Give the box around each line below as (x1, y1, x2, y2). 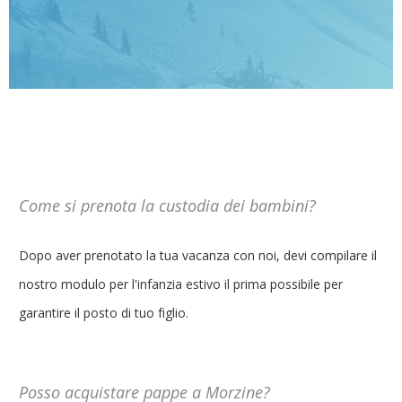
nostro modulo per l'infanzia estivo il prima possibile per (19, 275, 343, 293)
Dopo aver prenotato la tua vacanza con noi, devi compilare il (19, 247, 377, 264)
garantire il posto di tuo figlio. (19, 304, 188, 321)
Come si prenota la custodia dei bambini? (19, 195, 316, 216)
